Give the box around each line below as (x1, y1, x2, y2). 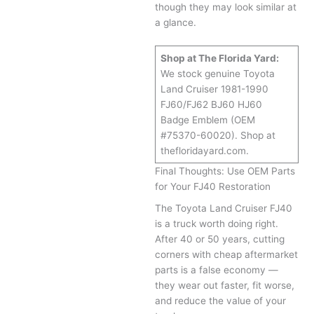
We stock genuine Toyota (160, 67, 275, 79)
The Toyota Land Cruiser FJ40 (155, 203, 293, 214)
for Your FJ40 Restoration (155, 180, 271, 192)
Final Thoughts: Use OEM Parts (155, 165, 296, 177)
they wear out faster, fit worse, (155, 280, 295, 292)
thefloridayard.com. (160, 144, 249, 156)
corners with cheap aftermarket (155, 249, 299, 261)
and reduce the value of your (155, 295, 287, 307)
